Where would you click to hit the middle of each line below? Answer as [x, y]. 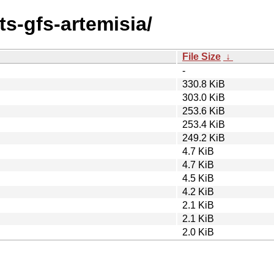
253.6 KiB [204, 111]
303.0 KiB [204, 97]
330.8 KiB [204, 84]
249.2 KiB [204, 138]
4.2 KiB [198, 191]
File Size [202, 56]
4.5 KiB [198, 178]
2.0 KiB [198, 232]
